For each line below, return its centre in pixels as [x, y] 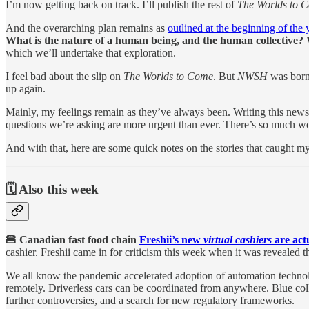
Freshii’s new [171, 239]
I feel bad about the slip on [64, 77]
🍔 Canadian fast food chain [72, 239]
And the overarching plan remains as [87, 28]
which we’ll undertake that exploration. [91, 53]
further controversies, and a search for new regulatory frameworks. [150, 300]
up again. [26, 89]
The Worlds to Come [168, 77]
